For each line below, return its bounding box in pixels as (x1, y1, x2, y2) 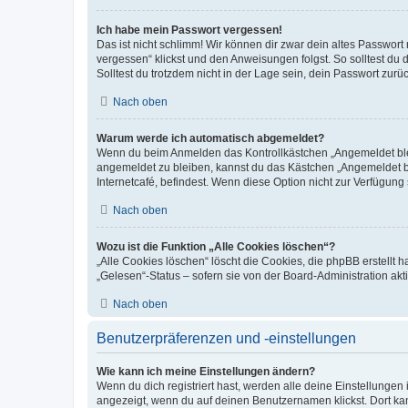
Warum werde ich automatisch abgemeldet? (97, 132, 324, 145)
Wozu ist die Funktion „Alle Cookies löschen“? (97, 240, 335, 253)
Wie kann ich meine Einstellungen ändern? (97, 365, 315, 378)
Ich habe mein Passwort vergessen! (97, 24, 282, 36)
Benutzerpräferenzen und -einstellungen (97, 331, 356, 346)
